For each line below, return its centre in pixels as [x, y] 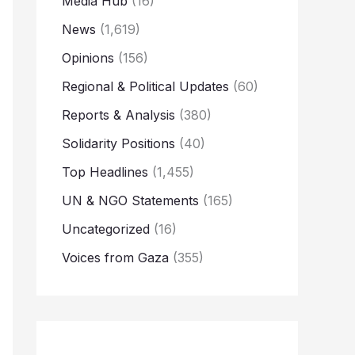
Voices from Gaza [115, 258]
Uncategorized [106, 229]
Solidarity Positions [118, 144]
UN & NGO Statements [130, 201]
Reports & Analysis [118, 115]
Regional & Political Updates [145, 87]
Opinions [88, 58]
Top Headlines [105, 172]
